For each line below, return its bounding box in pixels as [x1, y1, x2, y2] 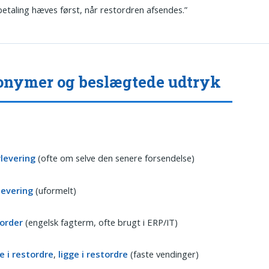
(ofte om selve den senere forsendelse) [35, 152, 195, 165]
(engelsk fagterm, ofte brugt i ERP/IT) [23, 216, 178, 228]
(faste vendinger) [128, 248, 199, 261]
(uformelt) [33, 184, 77, 196]
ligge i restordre [58, 248, 128, 261]
